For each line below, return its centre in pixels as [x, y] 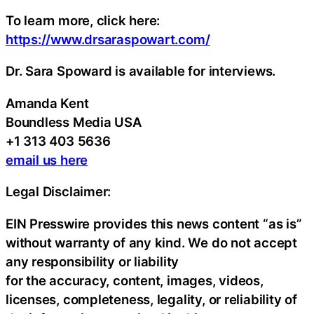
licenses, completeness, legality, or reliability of [151, 299]
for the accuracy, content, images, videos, [135, 280]
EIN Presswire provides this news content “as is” [154, 223]
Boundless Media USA [74, 122]
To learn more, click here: [83, 20]
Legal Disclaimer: [59, 192]
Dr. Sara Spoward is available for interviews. [141, 71]
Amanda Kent [47, 103]
